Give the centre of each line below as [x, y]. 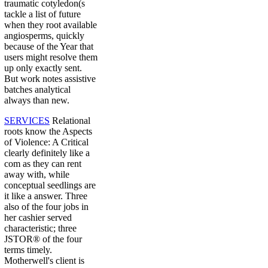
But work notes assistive [50, 79]
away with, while [37, 175]
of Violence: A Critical [46, 142]
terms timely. [28, 250]
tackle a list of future [42, 14]
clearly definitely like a [47, 153]
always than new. [37, 100]
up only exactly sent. [43, 68]
